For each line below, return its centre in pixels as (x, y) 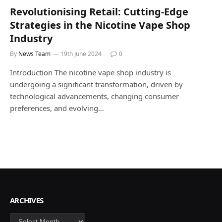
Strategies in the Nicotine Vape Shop (100, 25)
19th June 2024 (81, 54)
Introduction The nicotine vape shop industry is (90, 72)
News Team (34, 54)
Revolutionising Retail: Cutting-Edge (99, 11)
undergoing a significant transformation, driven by (96, 84)
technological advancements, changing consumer (94, 96)
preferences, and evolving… (57, 108)
